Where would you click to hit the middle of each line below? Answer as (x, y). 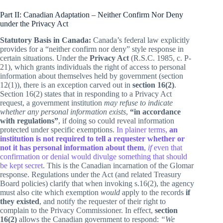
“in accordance (155, 111)
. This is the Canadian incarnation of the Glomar (118, 165)
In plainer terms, (142, 129)
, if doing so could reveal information (116, 120)
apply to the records (153, 192)
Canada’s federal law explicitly (140, 40)
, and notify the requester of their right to (103, 201)
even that (167, 147)
